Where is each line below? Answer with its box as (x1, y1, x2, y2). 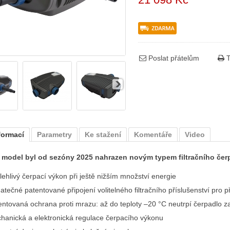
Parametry (37, 130, 72, 139)
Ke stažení (85, 130, 121, 139)
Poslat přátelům (146, 54, 199, 62)
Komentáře (134, 130, 172, 139)
